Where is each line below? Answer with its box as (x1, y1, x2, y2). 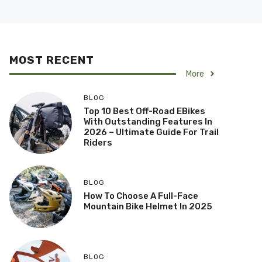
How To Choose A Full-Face (83, 190, 198, 201)
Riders (83, 137, 112, 149)
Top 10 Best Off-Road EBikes (83, 106, 205, 117)
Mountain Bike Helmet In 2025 (83, 201, 212, 212)
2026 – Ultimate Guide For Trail (83, 127, 219, 138)
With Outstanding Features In (83, 116, 212, 127)
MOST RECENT (9, 53, 94, 67)
